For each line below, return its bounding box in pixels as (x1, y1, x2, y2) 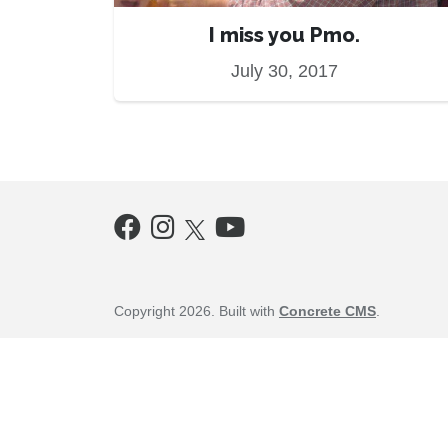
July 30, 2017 (230, 61, 338, 82)
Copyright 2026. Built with (114, 303, 279, 320)
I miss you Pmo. (208, 23, 360, 48)
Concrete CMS (279, 303, 376, 320)
